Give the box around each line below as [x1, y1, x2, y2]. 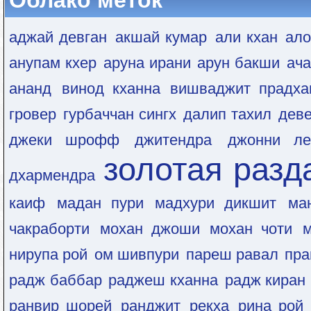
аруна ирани [103, 54, 191, 72]
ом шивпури [94, 246, 180, 263]
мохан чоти [210, 220, 293, 237]
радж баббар [9, 271, 102, 289]
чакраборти [9, 220, 90, 237]
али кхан [215, 28, 278, 46]
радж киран [224, 271, 306, 289]
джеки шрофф [9, 131, 120, 149]
